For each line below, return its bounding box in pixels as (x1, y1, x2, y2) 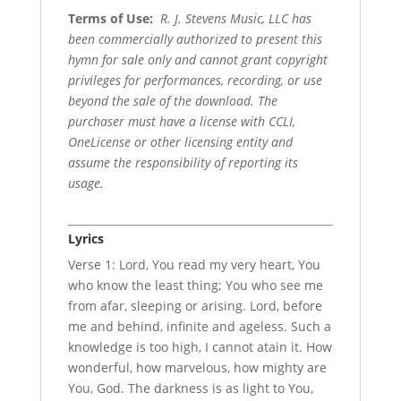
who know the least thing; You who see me (67, 276, 323, 294)
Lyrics (67, 229, 104, 247)
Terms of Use (67, 9, 149, 27)
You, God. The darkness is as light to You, (67, 379, 313, 397)
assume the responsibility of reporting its (67, 153, 298, 171)
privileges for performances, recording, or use (67, 71, 322, 89)
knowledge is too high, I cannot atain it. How (67, 337, 332, 355)
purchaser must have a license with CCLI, (67, 112, 295, 130)
